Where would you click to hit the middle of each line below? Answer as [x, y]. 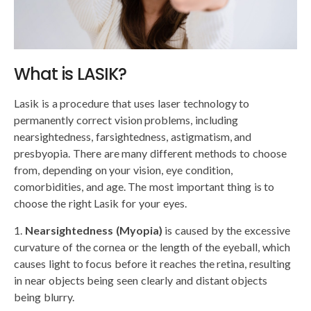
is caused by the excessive [226, 230]
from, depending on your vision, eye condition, [123, 170]
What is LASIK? [70, 74]
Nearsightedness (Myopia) [93, 230]
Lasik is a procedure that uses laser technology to [132, 103]
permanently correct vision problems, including [126, 120]
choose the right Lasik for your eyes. [100, 203]
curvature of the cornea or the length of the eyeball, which [152, 247]
